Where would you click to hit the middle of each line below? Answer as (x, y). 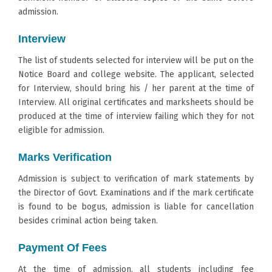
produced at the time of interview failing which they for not (136, 116)
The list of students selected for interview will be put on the (136, 60)
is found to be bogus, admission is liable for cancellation (136, 206)
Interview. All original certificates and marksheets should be (136, 102)
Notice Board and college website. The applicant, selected (136, 74)
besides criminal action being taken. (88, 220)
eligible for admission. (61, 130)
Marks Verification (65, 157)
